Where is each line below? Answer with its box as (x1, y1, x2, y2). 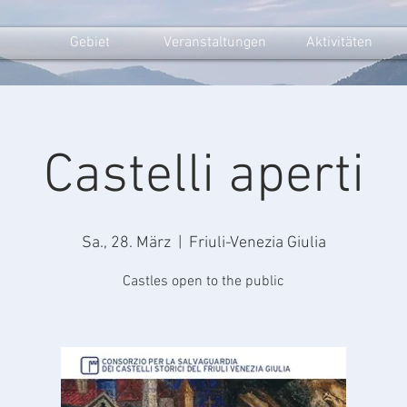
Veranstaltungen (163, 34, 266, 52)
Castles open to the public (123, 273, 284, 291)
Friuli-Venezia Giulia (188, 233, 326, 253)
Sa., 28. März (81, 233, 171, 253)
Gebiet (70, 34, 110, 52)
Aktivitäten (305, 34, 372, 52)
